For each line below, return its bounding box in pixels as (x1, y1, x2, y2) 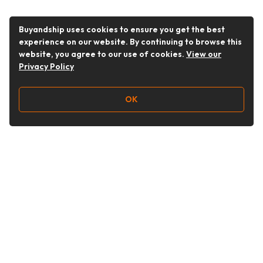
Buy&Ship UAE (31, 205, 82, 216)
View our (186, 49, 221, 59)
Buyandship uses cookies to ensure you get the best (19, 24, 225, 35)
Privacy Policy (19, 61, 74, 72)
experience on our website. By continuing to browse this (19, 36, 242, 47)
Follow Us (12, 184, 53, 195)
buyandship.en (31, 224, 84, 235)
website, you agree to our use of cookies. (19, 49, 186, 59)
